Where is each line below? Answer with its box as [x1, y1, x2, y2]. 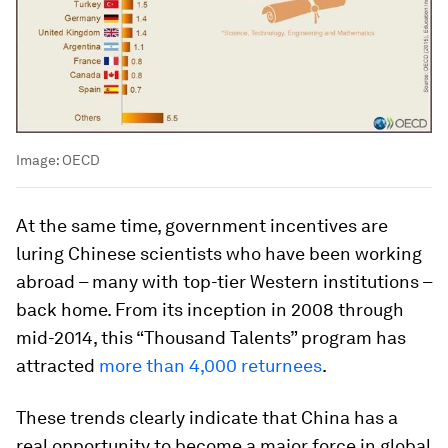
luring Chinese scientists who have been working [16, 243, 422, 265]
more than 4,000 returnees [99, 355, 322, 377]
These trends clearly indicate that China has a [16, 407, 398, 429]
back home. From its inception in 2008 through [16, 299, 404, 321]
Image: [16, 152, 62, 169]
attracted [16, 355, 99, 377]
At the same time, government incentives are [16, 215, 388, 237]
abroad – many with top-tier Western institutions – [16, 271, 432, 293]
